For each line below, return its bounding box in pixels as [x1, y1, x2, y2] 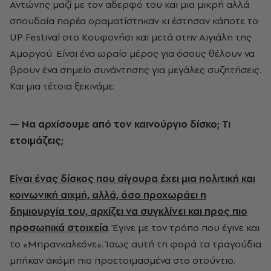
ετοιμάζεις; [10, 133, 64, 147]
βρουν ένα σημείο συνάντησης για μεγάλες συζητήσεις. [10, 62, 261, 76]
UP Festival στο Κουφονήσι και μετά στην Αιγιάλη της [10, 30, 252, 44]
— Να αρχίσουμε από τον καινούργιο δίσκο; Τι [10, 117, 230, 131]
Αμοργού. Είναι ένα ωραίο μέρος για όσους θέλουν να [10, 46, 255, 60]
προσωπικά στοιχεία [10, 220, 108, 234]
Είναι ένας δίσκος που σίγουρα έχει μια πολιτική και [10, 171, 255, 185]
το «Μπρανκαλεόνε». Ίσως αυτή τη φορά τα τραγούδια [10, 237, 261, 250]
